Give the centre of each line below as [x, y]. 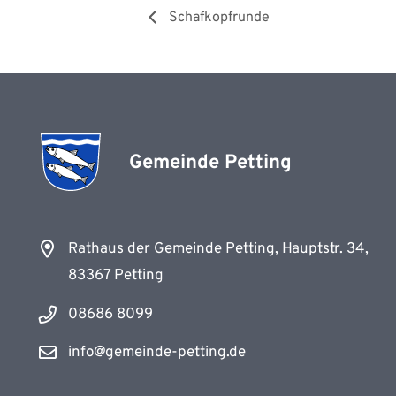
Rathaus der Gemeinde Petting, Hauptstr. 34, [218, 249]
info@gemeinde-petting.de [156, 353]
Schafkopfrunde [217, 18]
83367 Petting [115, 275]
